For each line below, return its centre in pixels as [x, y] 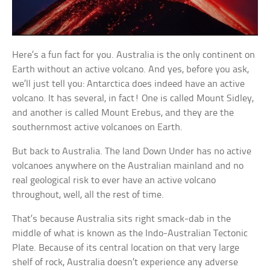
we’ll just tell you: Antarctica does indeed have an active [129, 84]
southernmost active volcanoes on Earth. [98, 127]
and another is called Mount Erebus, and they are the [123, 113]
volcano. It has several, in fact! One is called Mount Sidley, [133, 98]
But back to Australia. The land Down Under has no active [132, 151]
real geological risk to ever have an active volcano [114, 180]
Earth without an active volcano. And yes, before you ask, [131, 69]
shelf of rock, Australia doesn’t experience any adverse [125, 262]
